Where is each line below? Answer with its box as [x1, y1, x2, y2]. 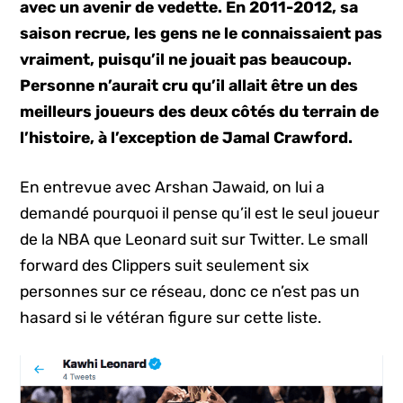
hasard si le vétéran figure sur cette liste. [20, 309, 322, 327]
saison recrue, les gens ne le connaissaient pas [20, 24, 383, 42]
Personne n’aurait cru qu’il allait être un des [20, 76, 359, 94]
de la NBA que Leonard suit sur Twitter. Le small [20, 230, 369, 249]
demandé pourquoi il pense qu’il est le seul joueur [20, 204, 381, 223]
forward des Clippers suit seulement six [20, 256, 309, 275]
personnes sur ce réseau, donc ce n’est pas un [20, 282, 361, 301]
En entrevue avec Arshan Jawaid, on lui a [20, 178, 326, 197]
